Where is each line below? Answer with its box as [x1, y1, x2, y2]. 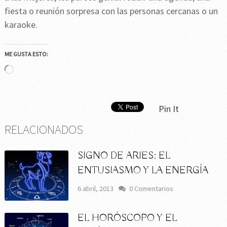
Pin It [158, 103, 179, 115]
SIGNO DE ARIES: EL [78, 149, 171, 163]
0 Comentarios [129, 184, 174, 194]
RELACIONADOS [4, 121, 83, 138]
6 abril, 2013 [78, 184, 114, 194]
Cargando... [13, 64, 56, 77]
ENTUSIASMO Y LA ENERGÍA [78, 164, 209, 177]
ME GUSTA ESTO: [4, 50, 48, 58]
